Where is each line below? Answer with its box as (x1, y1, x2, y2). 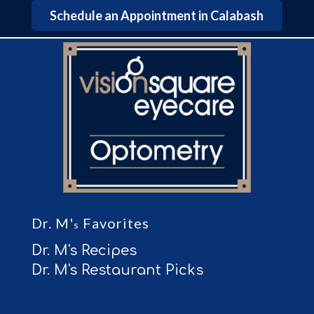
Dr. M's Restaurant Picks (31, 261, 203, 278)
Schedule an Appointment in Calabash (50, 8, 264, 24)
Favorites (78, 214, 149, 231)
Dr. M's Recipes (31, 242, 137, 259)
